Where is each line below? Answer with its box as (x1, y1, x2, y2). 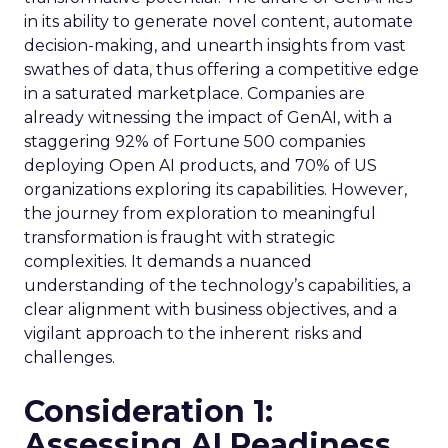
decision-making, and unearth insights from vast (24, 36, 406, 55)
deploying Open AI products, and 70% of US (24, 156, 377, 175)
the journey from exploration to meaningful (24, 204, 376, 223)
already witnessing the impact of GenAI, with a (24, 108, 392, 127)
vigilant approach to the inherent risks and (24, 324, 363, 343)
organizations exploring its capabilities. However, (24, 180, 407, 199)
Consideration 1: (24, 393, 273, 430)
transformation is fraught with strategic (24, 228, 335, 247)
